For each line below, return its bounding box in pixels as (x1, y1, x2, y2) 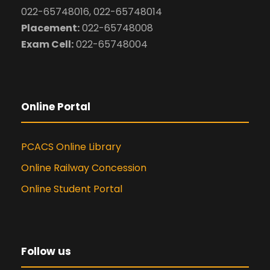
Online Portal (21, 99, 90, 114)
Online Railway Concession (21, 161, 146, 175)
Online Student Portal (21, 182, 122, 196)
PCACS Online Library (21, 140, 121, 154)
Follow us (21, 244, 71, 259)
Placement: (21, 21, 80, 35)
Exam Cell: (21, 37, 74, 51)
